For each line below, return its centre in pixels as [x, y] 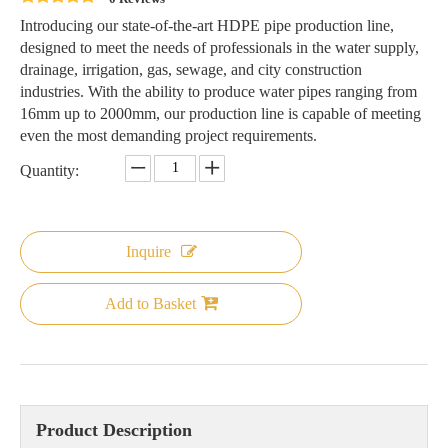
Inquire [148, 251]
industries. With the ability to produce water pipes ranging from [218, 91]
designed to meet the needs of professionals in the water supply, [219, 47]
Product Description [114, 429]
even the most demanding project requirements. [168, 135]
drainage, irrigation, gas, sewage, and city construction [191, 69]
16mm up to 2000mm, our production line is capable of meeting [220, 113]
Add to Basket [150, 303]
